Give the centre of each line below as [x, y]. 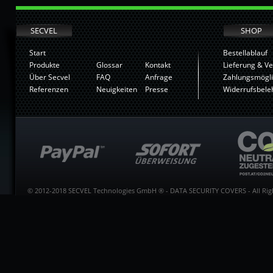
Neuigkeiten [116, 89]
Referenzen [48, 89]
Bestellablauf [245, 53]
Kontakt [158, 65]
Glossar [109, 65]
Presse [156, 89]
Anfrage [158, 77]
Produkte [44, 65]
